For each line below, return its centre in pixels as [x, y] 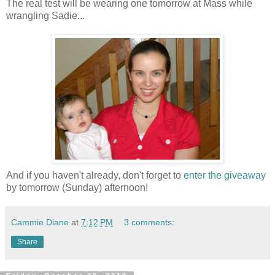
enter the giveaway [225, 176]
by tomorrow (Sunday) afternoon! [77, 188]
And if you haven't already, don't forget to [95, 176]
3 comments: [149, 223]
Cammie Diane [40, 223]
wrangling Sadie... [45, 16]
